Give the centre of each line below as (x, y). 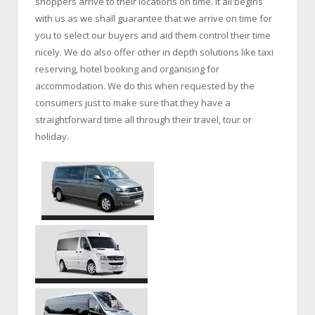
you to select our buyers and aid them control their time (153, 35)
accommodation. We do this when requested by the (145, 85)
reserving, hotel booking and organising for (127, 69)
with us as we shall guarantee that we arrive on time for (154, 18)
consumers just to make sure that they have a (133, 102)
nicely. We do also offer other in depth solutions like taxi (154, 52)
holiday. (52, 136)
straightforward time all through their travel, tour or (143, 119)
